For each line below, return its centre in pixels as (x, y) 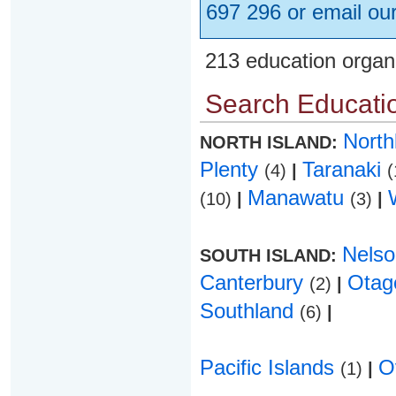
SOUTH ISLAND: (270, 255)
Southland (249, 311)
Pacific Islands (270, 367)
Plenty (232, 169)
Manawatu (298, 198)
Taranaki (344, 169)
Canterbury (254, 282)
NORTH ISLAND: (271, 142)
